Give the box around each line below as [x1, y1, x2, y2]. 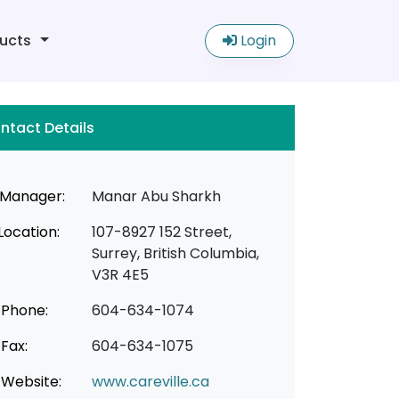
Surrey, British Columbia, [91, 243, 259, 264]
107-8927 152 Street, [91, 222, 232, 242]
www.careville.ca [91, 371, 209, 392]
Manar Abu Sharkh [91, 186, 221, 207]
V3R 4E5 [91, 265, 149, 285]
